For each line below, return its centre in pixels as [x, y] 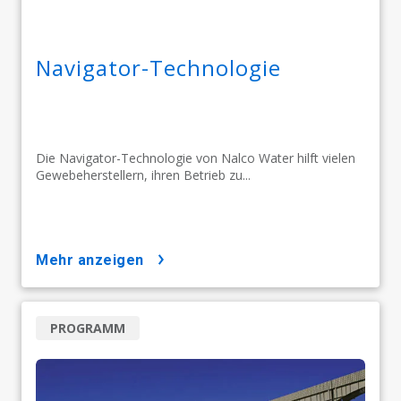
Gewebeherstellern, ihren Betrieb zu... [143, 175]
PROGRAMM [88, 328]
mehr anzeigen [96, 260]
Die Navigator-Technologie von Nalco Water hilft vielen [196, 158]
